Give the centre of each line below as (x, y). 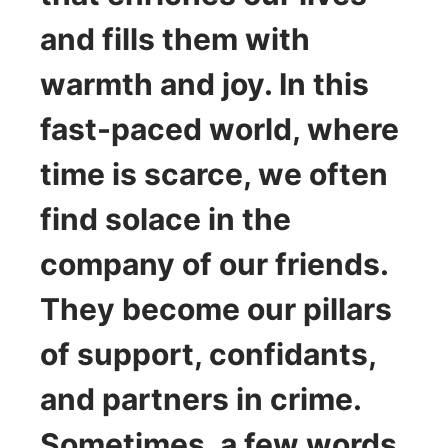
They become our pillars (216, 309)
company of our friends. (214, 264)
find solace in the (165, 219)
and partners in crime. (200, 399)
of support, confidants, (208, 354)
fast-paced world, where (219, 129)
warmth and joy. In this (204, 84)
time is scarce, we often (214, 174)
